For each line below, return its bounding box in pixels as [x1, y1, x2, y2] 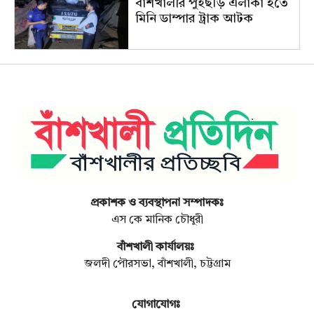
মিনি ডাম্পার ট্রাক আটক [135, 13, 254, 26]
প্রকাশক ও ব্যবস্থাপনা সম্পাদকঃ [90, 198, 224, 210]
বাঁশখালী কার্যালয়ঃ [117, 241, 197, 253]
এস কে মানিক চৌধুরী [111, 214, 203, 226]
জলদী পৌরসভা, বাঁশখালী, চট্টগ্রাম [83, 258, 231, 270]
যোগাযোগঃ [131, 299, 183, 311]
